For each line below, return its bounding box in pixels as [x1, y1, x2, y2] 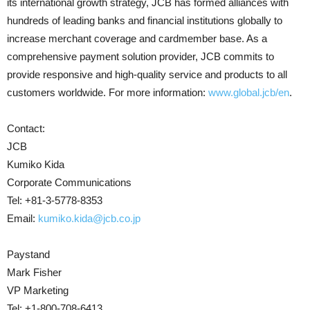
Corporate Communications [7, 176, 131, 188]
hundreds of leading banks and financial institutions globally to [7, 15, 282, 26]
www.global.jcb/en [208, 86, 289, 98]
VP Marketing [7, 284, 69, 296]
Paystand [7, 248, 50, 260]
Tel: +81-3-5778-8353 [7, 194, 102, 206]
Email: [7, 212, 38, 224]
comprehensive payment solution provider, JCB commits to [7, 51, 274, 62]
